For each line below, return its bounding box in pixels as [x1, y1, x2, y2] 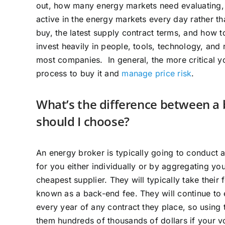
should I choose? [36, 113, 130, 130]
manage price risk [122, 68, 192, 78]
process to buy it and [36, 68, 122, 78]
